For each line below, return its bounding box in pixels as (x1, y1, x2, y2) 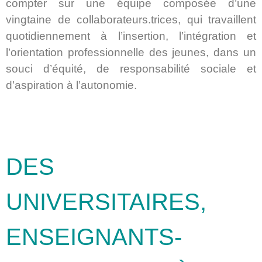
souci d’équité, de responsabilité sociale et (6, 63, 256, 75)
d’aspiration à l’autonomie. (6, 79, 137, 92)
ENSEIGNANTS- (6, 223, 182, 250)
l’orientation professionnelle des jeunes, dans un (6, 46, 256, 59)
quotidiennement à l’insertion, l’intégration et (6, 30, 256, 43)
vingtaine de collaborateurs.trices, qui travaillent (6, 13, 256, 26)
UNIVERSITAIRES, (6, 188, 206, 215)
